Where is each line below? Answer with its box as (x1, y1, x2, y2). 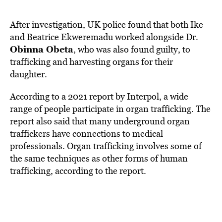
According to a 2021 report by (10, 90, 125, 103)
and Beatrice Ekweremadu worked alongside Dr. (10, 31, 198, 43)
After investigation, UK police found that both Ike (10, 18, 203, 31)
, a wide (159, 90, 188, 103)
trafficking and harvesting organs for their (10, 55, 173, 68)
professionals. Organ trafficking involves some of (10, 140, 202, 152)
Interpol (125, 90, 159, 103)
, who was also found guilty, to (73, 43, 190, 55)
